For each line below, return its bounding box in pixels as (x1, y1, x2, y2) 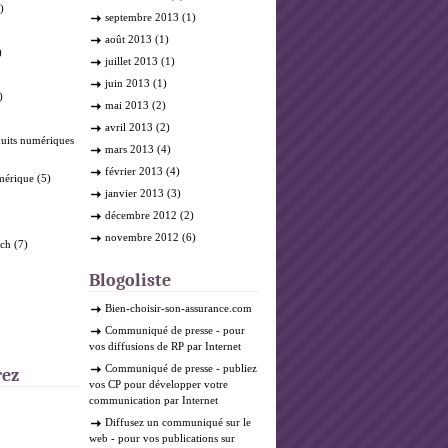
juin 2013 (105, 77, 150, 89)
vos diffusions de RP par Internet (89, 340, 241, 352)
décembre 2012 (105, 209, 177, 221)
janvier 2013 (105, 187, 164, 199)
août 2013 (105, 33, 152, 45)
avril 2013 (105, 121, 153, 133)
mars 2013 (105, 143, 154, 155)
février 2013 (105, 165, 163, 177)
